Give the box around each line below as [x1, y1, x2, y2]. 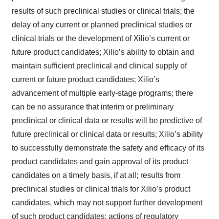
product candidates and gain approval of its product [12, 157, 188, 166]
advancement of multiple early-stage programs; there [12, 89, 193, 98]
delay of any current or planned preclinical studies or [12, 21, 192, 29]
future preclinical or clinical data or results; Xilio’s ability [12, 130, 203, 139]
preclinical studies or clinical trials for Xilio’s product [12, 185, 190, 194]
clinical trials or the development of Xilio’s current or [12, 34, 190, 43]
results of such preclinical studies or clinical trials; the [12, 7, 195, 16]
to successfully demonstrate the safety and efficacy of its [12, 144, 204, 153]
